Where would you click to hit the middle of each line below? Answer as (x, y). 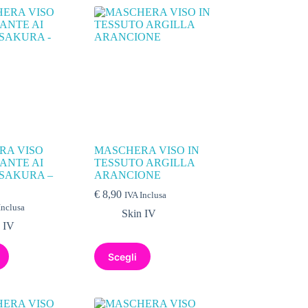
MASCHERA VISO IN (147, 151)
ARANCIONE (128, 175)
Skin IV (139, 214)
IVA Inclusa (146, 196)
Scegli (123, 256)
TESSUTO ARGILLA (145, 163)
